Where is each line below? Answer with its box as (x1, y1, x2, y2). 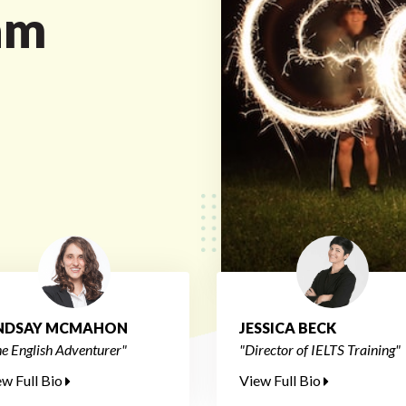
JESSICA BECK (239, 319, 336, 336)
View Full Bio (239, 372, 324, 389)
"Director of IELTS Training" (239, 341, 401, 358)
